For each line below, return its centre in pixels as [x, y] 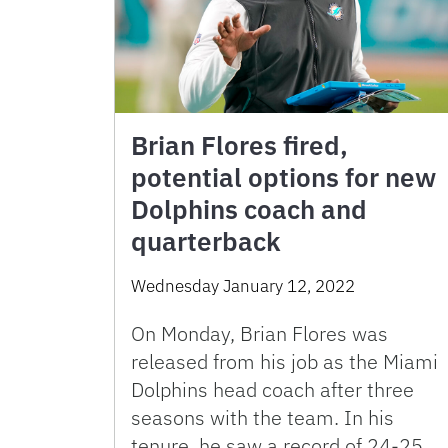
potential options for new [283, 177]
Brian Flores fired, [239, 145]
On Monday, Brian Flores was [259, 334]
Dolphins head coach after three [272, 390]
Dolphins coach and [249, 209]
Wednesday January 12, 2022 [243, 286]
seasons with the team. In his [262, 418]
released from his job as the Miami [284, 362]
